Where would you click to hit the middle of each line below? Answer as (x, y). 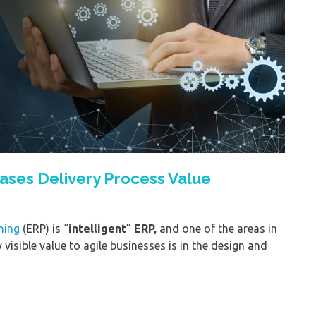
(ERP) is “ (44, 228)
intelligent (97, 228)
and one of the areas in (217, 228)
